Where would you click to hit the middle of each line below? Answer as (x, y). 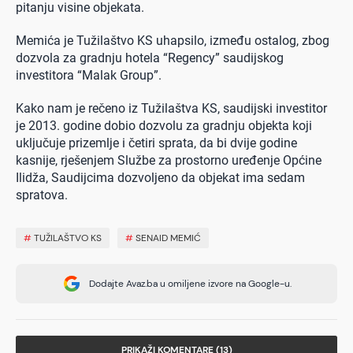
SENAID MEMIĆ (168, 238)
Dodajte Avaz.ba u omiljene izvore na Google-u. (190, 283)
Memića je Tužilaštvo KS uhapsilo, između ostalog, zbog (173, 40)
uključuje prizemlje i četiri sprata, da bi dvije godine (156, 143)
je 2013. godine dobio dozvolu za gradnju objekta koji (164, 125)
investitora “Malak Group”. (89, 75)
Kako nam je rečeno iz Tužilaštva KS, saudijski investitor (171, 108)
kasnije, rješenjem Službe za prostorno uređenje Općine (169, 160)
